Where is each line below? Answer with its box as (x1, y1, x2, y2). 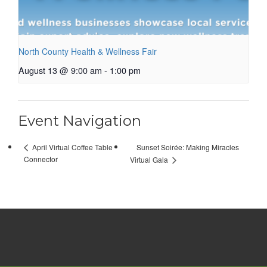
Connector (24, 154, 58, 164)
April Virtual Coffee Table (30, 142, 113, 153)
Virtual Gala (130, 154, 170, 165)
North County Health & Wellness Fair (18, 45, 157, 58)
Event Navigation (18, 112, 141, 130)
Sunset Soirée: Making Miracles (136, 141, 240, 152)
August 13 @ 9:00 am (18, 64, 102, 77)
